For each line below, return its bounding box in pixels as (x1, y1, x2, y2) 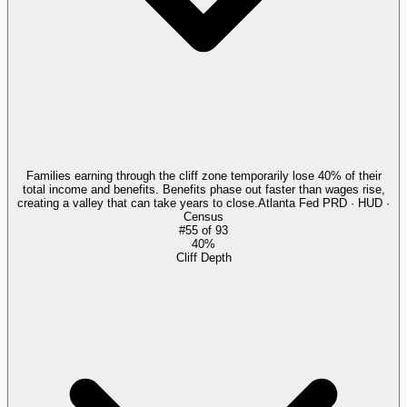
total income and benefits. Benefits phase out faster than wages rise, (22, 182, 385, 196)
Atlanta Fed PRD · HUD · (258, 195, 390, 210)
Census (184, 209, 223, 223)
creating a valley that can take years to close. (17, 195, 258, 210)
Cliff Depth (175, 250, 232, 264)
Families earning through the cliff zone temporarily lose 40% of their (25, 168, 382, 183)
